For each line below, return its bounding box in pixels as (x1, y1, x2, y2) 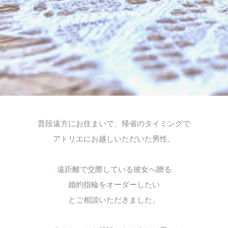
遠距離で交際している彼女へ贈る (56, 165, 172, 174)
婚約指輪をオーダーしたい (68, 180, 160, 189)
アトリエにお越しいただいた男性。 (53, 134, 175, 144)
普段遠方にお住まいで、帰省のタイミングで (38, 119, 190, 128)
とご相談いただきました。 (68, 195, 160, 205)
